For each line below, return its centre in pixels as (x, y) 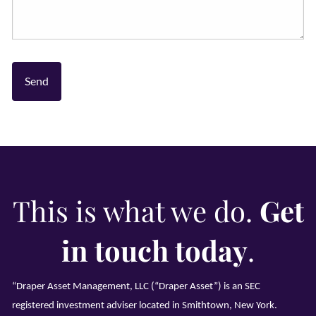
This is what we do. (136, 210)
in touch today (154, 250)
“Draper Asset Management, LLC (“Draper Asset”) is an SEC (136, 286)
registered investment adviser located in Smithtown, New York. (145, 305)
